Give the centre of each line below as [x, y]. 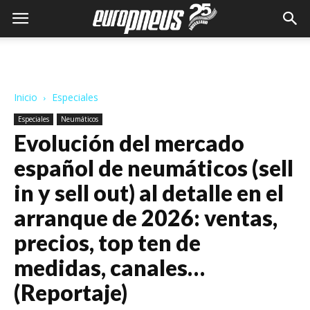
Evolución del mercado [129, 143]
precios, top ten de [107, 243]
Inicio [26, 97]
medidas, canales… [109, 267]
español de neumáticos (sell [154, 168]
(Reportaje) [71, 292]
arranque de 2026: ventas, [146, 218]
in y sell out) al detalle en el [149, 193]
